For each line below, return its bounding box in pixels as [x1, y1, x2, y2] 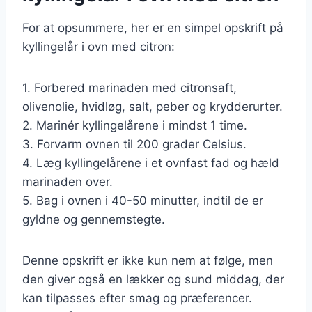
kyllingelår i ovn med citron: [22, 39, 175, 54]
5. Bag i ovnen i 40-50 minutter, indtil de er [22, 193, 263, 208]
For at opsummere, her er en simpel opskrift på [22, 20, 283, 35]
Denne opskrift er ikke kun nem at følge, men [22, 253, 273, 267]
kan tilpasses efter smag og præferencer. [22, 290, 252, 305]
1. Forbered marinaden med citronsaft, [22, 80, 237, 95]
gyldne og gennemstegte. [22, 212, 165, 226]
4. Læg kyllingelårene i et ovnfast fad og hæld [22, 155, 279, 170]
